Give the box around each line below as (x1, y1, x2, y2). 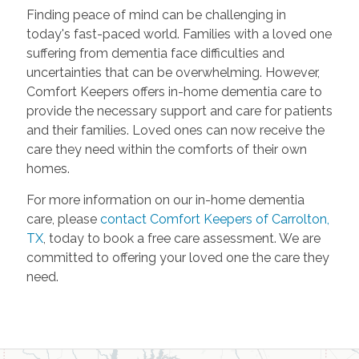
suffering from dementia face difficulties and (26, 46, 284, 62)
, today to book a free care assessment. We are (42, 231, 321, 247)
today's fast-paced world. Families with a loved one (26, 26, 332, 42)
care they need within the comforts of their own (26, 142, 307, 158)
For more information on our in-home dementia (26, 192, 305, 208)
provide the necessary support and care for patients (26, 103, 333, 119)
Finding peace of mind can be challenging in (26, 7, 286, 23)
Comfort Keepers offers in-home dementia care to (26, 84, 322, 100)
